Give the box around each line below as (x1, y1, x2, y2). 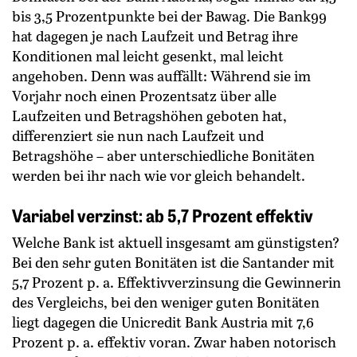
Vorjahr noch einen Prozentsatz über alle (12, 86, 277, 106)
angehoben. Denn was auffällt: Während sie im (12, 66, 311, 86)
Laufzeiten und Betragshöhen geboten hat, (12, 106, 287, 126)
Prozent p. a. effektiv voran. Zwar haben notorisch (12, 332, 336, 352)
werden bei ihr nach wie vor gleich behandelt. (12, 166, 305, 186)
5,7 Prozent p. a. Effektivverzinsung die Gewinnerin (12, 273, 341, 292)
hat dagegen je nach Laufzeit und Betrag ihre (12, 26, 298, 46)
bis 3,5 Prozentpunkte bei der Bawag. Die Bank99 (12, 6, 327, 26)
